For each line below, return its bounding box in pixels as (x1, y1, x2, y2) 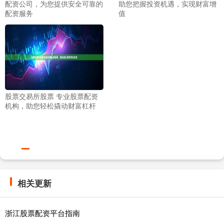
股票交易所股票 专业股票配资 (5, 91, 98, 101)
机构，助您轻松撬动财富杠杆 (5, 100, 96, 111)
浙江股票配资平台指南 (5, 207, 80, 218)
